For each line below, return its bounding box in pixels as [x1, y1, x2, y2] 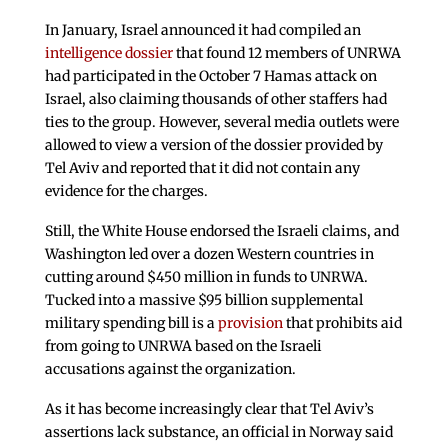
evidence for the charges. [44, 182, 208, 201]
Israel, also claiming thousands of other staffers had [44, 90, 387, 109]
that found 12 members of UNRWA [172, 44, 401, 63]
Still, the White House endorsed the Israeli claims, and [44, 221, 399, 240]
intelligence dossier [44, 44, 173, 63]
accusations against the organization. [44, 359, 296, 378]
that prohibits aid [282, 313, 402, 332]
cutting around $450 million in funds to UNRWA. [44, 267, 368, 286]
